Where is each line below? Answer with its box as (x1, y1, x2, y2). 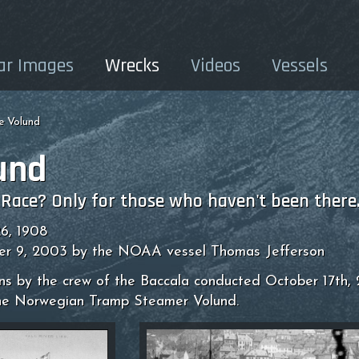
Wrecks (105, 54, 159, 78)
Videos (191, 54, 240, 78)
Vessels (272, 54, 328, 78)
